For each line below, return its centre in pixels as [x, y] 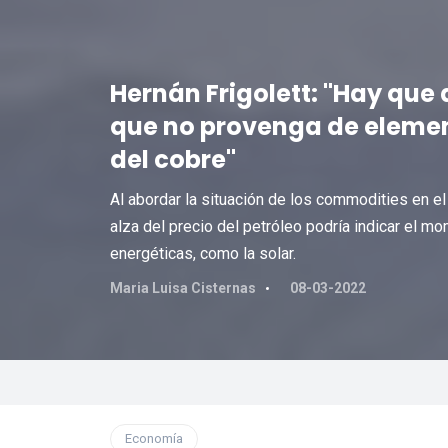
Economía [153, 438]
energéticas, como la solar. [202, 253]
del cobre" [172, 159]
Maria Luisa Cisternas [182, 288]
